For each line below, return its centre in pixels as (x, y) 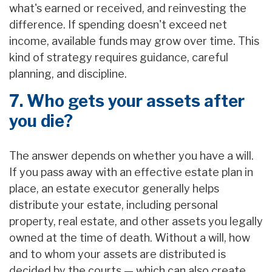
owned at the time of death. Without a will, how (130, 238)
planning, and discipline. (68, 74)
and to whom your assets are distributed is (117, 254)
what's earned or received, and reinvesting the (128, 8)
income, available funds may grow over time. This (134, 41)
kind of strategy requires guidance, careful (119, 58)
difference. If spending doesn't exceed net (118, 25)
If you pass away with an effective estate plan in (131, 172)
